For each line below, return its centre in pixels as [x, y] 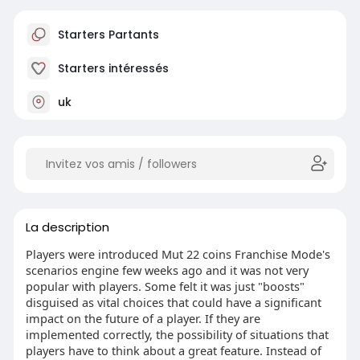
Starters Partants [106, 35]
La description [67, 227]
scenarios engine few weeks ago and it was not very [167, 270]
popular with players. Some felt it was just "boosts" [165, 286]
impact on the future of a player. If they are [143, 319]
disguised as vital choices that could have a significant [173, 303]
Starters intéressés [111, 69]
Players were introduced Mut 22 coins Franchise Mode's [178, 254]
